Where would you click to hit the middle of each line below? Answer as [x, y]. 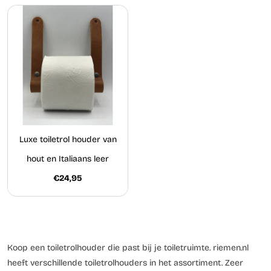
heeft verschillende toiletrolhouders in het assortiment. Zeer [125, 263]
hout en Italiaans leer [68, 158]
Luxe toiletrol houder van [68, 139]
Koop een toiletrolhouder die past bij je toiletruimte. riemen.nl [128, 247]
